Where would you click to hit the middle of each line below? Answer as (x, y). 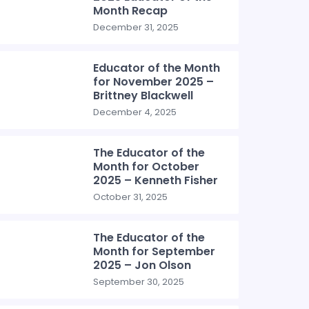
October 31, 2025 (131, 197)
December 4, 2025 (135, 112)
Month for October (147, 167)
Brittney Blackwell (143, 96)
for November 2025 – (154, 82)
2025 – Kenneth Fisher (156, 180)
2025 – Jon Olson (142, 265)
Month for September (154, 251)
